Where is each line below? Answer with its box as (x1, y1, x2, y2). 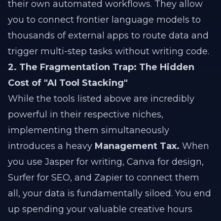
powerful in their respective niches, (8, 109, 163, 120)
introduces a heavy (8, 141, 95, 151)
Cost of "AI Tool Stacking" (8, 77, 128, 88)
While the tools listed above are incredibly (8, 93, 194, 104)
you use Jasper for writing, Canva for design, (8, 156, 204, 167)
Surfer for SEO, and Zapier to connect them (8, 172, 199, 183)
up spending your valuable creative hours (8, 204, 192, 215)
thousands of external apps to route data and (8, 30, 209, 41)
